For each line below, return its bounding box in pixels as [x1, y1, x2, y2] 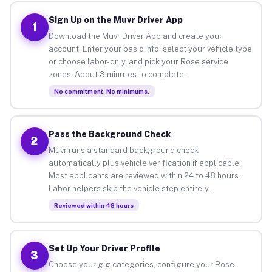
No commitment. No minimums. [53, 87, 149, 95]
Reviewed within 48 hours [53, 201, 134, 209]
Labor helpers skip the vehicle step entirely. [48, 183, 210, 193]
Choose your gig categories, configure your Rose [48, 259, 234, 269]
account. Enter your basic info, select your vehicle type [48, 44, 252, 53]
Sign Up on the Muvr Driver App [48, 15, 183, 25]
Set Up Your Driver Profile [48, 243, 160, 253]
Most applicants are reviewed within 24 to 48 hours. [48, 171, 240, 180]
